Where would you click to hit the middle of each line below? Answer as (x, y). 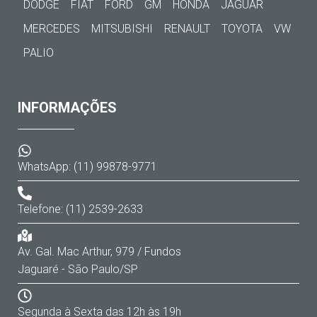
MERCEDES (52, 29)
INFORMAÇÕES (67, 108)
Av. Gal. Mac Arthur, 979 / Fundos (99, 252)
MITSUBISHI (122, 29)
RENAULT (187, 29)
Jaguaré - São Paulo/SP (78, 269)
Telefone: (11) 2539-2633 (80, 209)
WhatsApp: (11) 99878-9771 (87, 167)
